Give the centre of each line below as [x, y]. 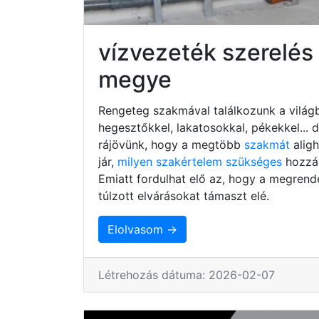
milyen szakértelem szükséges [202, 161]
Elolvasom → [142, 229]
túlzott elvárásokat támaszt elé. [184, 195]
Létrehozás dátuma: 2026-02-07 [187, 274]
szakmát [269, 144]
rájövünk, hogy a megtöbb [171, 144]
